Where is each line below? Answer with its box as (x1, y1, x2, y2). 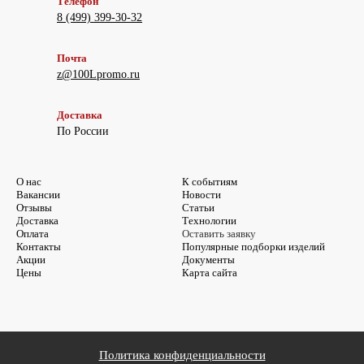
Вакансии (16, 188, 60, 201)
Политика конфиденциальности (98, 349, 266, 362)
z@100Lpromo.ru (57, 68, 140, 80)
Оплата (16, 227, 49, 240)
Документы (182, 253, 235, 266)
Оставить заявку (182, 227, 256, 240)
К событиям (182, 175, 237, 188)
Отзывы (16, 201, 52, 214)
